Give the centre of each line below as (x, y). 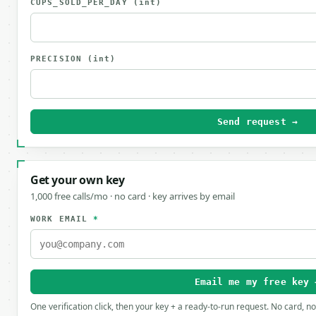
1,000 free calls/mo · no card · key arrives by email (133, 196)
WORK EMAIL (62, 219)
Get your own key (78, 180)
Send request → (257, 122)
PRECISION (59, 59)
